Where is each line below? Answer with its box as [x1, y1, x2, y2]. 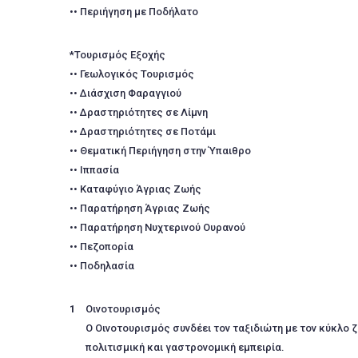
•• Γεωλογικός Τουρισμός [70, 68, 194, 80]
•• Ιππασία [70, 164, 119, 176]
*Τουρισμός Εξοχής [70, 49, 165, 61]
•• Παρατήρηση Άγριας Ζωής [70, 202, 210, 214]
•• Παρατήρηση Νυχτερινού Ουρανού [70, 221, 245, 233]
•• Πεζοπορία [70, 241, 133, 253]
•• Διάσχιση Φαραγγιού [70, 87, 181, 99]
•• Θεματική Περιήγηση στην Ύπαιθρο [70, 145, 251, 157]
